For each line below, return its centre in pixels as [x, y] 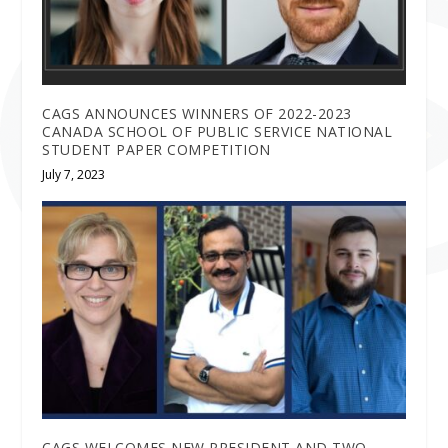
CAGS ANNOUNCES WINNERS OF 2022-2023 [197, 114]
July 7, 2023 [74, 175]
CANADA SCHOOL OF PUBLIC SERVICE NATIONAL [217, 132]
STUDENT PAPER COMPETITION [156, 150]
